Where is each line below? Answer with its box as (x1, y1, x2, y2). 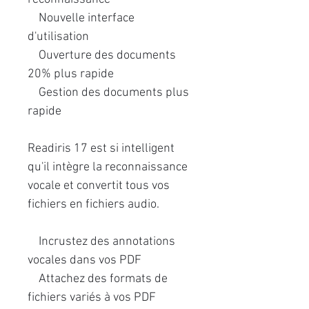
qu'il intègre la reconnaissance (28, 160, 188, 175)
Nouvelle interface (28, 11, 134, 26)
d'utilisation (28, 30, 89, 44)
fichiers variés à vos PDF (28, 290, 156, 305)
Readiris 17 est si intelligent (28, 141, 175, 156)
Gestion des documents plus (28, 86, 189, 100)
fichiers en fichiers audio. (28, 197, 159, 212)
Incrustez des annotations (28, 235, 175, 249)
